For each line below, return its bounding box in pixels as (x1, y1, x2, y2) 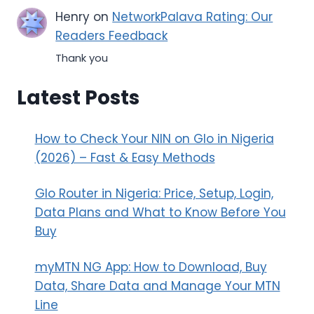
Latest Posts (17, 84, 139, 112)
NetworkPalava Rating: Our (112, 8, 273, 26)
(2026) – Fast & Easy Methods (34, 149, 215, 167)
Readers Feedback (55, 27, 168, 45)
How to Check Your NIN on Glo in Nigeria (34, 130, 274, 148)
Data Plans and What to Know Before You (34, 204, 286, 221)
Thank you (55, 50, 109, 65)
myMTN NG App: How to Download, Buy (34, 259, 267, 276)
